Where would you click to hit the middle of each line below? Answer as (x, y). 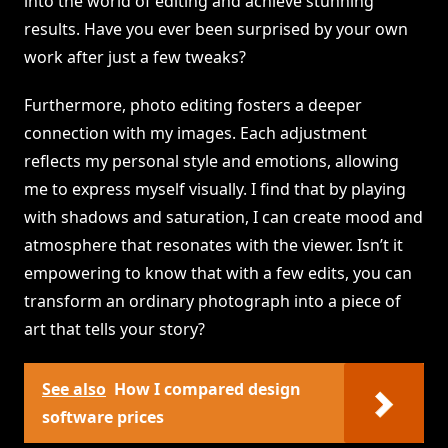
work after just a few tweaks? (135, 57)
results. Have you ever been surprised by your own (216, 29)
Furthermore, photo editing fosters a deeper (193, 105)
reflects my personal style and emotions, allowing (211, 161)
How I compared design (207, 389)
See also (74, 389)
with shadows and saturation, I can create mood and (223, 217)
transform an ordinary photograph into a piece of (212, 301)
